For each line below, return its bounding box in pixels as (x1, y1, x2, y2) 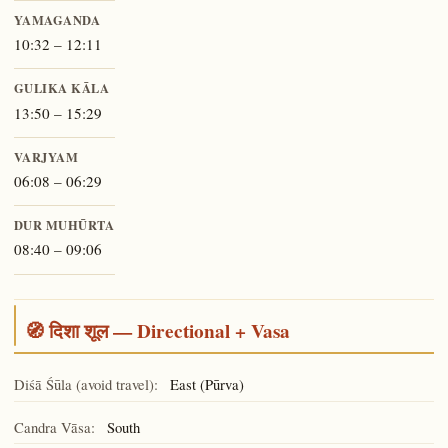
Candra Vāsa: (13, 416, 95, 437)
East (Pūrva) (165, 373, 244, 394)
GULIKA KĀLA (13, 79, 110, 98)
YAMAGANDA (13, 10, 101, 29)
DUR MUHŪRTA (13, 216, 115, 235)
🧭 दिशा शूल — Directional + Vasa (24, 316, 290, 345)
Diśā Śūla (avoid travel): (13, 373, 158, 394)
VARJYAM (13, 147, 79, 166)
